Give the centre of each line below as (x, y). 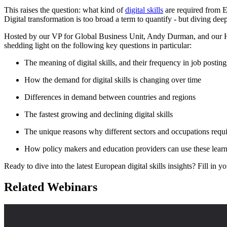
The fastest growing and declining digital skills (99, 114)
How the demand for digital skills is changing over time (113, 80)
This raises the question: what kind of (65, 10)
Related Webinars (51, 187)
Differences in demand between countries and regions (110, 97)
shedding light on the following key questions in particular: (98, 45)
